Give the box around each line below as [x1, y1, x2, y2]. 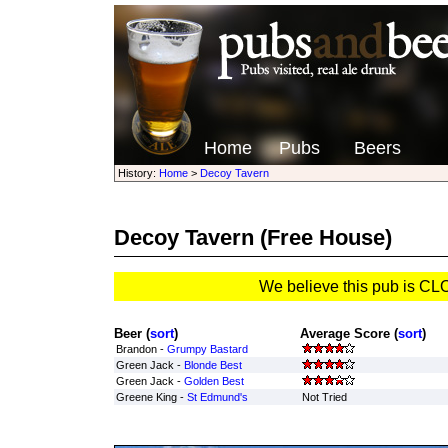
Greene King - [115, 391, 187, 403]
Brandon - [115, 343, 167, 355]
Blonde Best [183, 359, 242, 371]
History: [117, 167, 159, 179]
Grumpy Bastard [166, 343, 248, 355]
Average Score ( [299, 326, 398, 341]
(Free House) [253, 225, 392, 250]
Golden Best [183, 375, 244, 387]
